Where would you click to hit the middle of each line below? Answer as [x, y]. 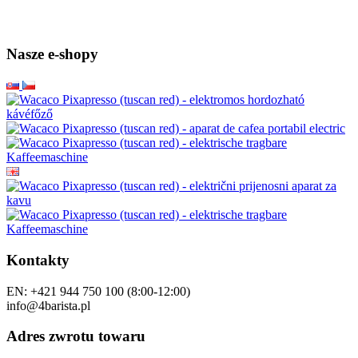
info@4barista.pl [48, 305]
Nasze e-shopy [52, 54]
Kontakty [38, 260]
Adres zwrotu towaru [76, 336]
